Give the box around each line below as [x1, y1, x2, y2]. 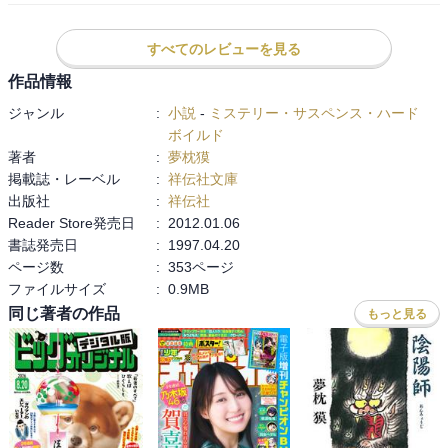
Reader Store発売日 [8, 214, 135, 231]
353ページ [168, 258, 234, 275]
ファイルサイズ [8, 280, 106, 297]
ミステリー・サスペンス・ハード [209, 104, 419, 121]
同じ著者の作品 [8, 305, 120, 323]
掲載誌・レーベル [8, 170, 120, 187]
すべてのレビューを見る [147, 40, 301, 57]
